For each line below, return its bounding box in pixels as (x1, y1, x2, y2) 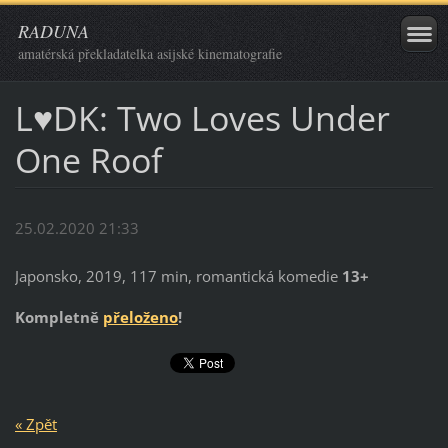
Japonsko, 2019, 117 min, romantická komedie (14, 266, 342, 287)
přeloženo (102, 307, 178, 328)
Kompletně (14, 307, 103, 328)
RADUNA (18, 19, 89, 43)
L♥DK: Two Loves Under (14, 94, 390, 141)
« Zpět (14, 413, 57, 434)
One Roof (14, 136, 162, 183)
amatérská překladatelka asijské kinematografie (18, 44, 282, 63)
